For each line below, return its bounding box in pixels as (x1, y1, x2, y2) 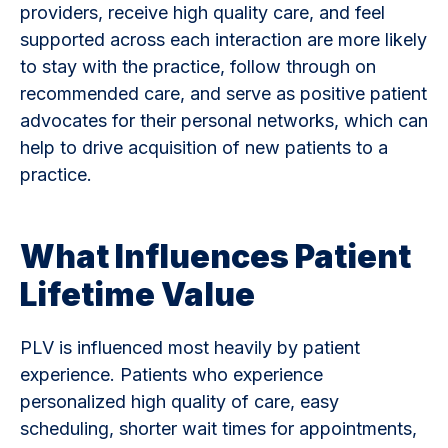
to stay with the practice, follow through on (20, 55, 376, 77)
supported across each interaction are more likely (20, 28, 427, 50)
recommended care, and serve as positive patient (20, 82, 427, 104)
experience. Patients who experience (20, 363, 323, 385)
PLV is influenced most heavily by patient (20, 336, 360, 358)
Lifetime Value (20, 274, 261, 314)
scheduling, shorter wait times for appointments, (20, 417, 417, 439)
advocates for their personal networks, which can (20, 109, 428, 131)
